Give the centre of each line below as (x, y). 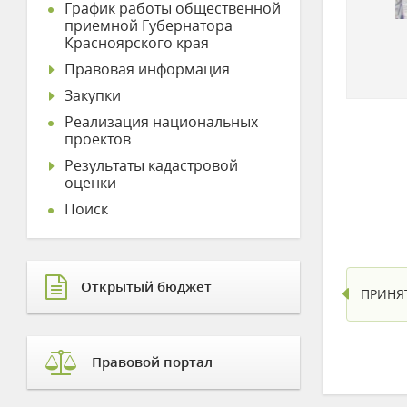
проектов (98, 139)
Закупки (93, 95)
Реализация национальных (161, 122)
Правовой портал (152, 362)
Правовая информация (147, 69)
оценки (90, 183)
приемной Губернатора (149, 25)
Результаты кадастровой (151, 165)
